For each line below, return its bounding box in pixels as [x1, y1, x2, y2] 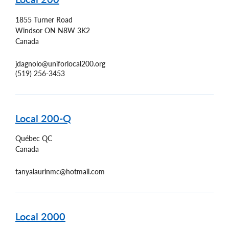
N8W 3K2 [58, 26, 90, 35]
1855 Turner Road [15, 15, 73, 24]
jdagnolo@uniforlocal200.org [15, 59, 105, 68]
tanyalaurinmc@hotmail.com [15, 167, 105, 176]
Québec [15, 134, 40, 143]
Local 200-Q [15, 111, 71, 124]
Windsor [15, 26, 42, 35]
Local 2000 [15, 210, 65, 223]
